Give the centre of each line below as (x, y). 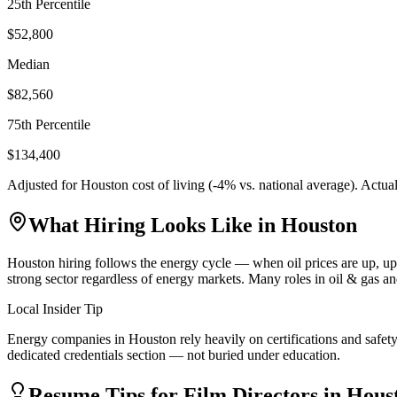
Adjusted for (44, 184)
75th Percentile (49, 124)
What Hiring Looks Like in (155, 225)
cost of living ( (171, 184)
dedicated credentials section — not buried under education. (174, 354)
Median (28, 64)
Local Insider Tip (55, 308)
